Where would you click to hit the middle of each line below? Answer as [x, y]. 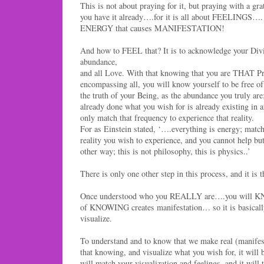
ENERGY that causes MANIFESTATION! [152, 28]
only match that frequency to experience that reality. [167, 117]
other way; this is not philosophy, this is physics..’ [165, 151]
